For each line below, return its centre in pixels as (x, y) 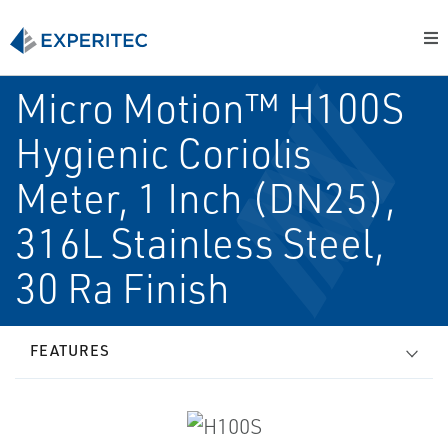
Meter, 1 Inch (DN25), (205, 198)
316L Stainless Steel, (200, 243)
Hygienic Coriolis (163, 153)
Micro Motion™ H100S (209, 108)
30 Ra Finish (122, 288)
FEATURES (70, 350)
